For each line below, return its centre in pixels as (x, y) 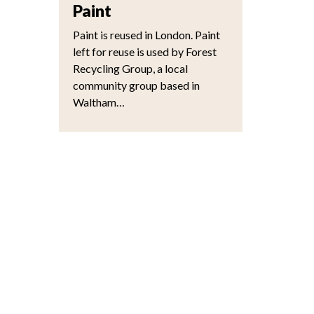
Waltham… (98, 102)
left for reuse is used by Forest (144, 52)
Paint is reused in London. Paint (146, 35)
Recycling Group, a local (130, 68)
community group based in (136, 85)
